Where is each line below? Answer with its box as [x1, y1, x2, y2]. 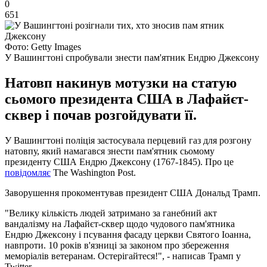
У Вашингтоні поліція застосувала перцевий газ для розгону [5, 135, 252, 145]
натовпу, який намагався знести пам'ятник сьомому [5, 145, 215, 156]
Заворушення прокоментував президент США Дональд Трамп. [5, 187, 260, 198]
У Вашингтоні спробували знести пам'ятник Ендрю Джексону [5, 52, 259, 63]
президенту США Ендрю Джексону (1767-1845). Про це [5, 156, 234, 167]
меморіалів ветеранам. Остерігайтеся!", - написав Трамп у [5, 250, 241, 261]
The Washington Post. [51, 167, 136, 178]
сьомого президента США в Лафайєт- [5, 91, 249, 107]
